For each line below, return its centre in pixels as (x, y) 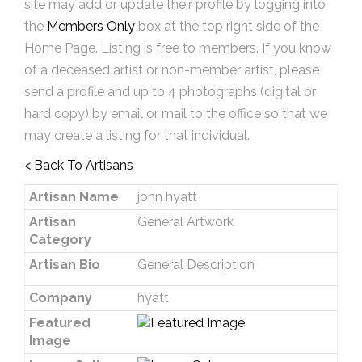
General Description (196, 265)
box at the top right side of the (227, 26)
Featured (59, 323)
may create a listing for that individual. (137, 135)
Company (60, 298)
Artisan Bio (64, 265)
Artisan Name (74, 197)
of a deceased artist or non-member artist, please (172, 70)
